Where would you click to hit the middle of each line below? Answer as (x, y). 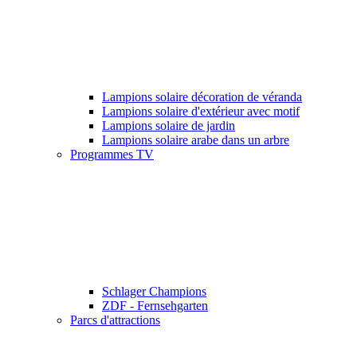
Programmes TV (112, 154)
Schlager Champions (154, 291)
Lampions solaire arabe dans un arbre (196, 139)
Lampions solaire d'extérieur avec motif (201, 111)
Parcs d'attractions (115, 320)
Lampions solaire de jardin (169, 125)
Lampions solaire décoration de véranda (202, 96)
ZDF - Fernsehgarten (155, 305)
